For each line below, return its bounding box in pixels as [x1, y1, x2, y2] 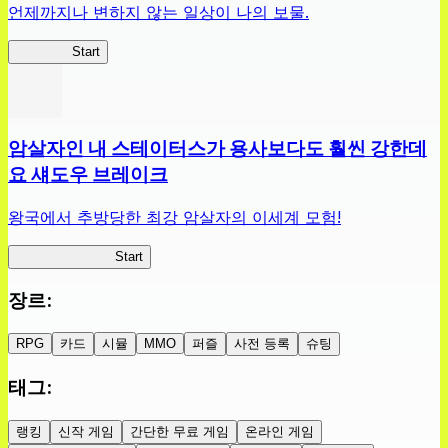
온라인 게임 [245, 423, 314, 439]
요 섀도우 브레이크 [8, 163, 168, 187]
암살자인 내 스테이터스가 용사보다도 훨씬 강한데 [8, 137, 427, 161]
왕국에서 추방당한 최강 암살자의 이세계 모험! [8, 207, 341, 227]
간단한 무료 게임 [130, 423, 229, 439]
